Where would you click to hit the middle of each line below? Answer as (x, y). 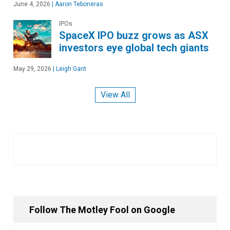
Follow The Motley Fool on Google (102, 210)
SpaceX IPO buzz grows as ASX (134, 35)
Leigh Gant (70, 69)
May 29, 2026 (32, 69)
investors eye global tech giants (134, 47)
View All (115, 95)
